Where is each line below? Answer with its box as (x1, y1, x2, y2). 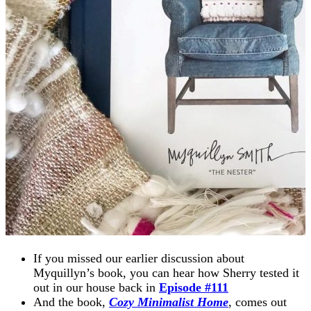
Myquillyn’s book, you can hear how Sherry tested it (33, 266, 299, 280)
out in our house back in (33, 280, 159, 295)
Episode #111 (159, 280, 228, 295)
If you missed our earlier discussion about (33, 251, 244, 266)
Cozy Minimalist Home (109, 295, 228, 310)
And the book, (33, 295, 109, 310)
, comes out (228, 295, 287, 310)
